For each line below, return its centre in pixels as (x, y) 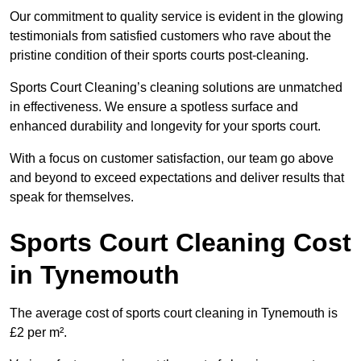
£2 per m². (38, 333)
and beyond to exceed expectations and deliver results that (177, 178)
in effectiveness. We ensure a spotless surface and (154, 107)
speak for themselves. (72, 197)
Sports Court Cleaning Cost (180, 243)
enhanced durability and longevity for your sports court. (165, 127)
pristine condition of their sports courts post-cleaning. (159, 56)
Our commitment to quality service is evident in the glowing (176, 17)
